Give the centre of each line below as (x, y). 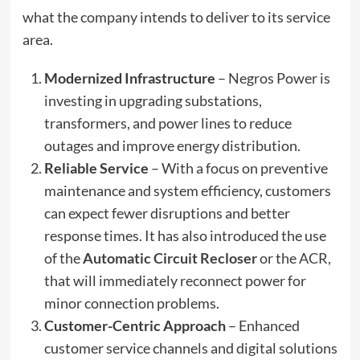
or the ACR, (294, 258)
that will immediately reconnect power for (175, 280)
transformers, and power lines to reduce (168, 123)
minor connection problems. (131, 303)
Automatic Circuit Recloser (170, 258)
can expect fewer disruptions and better (167, 213)
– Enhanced (262, 325)
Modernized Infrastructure (129, 78)
